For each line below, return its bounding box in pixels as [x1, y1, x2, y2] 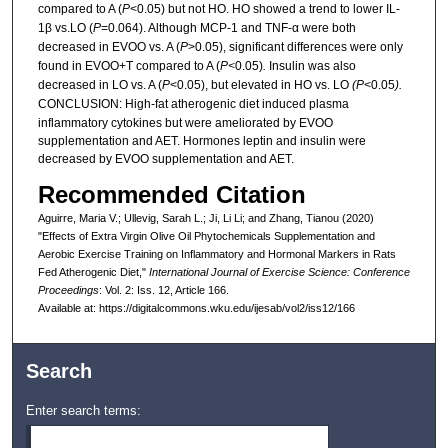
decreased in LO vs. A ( [37, 78, 162, 93]
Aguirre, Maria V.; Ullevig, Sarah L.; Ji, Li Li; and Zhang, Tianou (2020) [37, 211, 374, 224]
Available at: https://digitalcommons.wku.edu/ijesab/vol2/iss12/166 [37, 301, 355, 314]
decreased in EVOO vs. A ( [37, 40, 180, 55]
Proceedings [37, 283, 99, 296]
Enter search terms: [26, 403, 142, 419]
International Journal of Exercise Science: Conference [148, 265, 410, 278]
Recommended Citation [37, 180, 306, 208]
